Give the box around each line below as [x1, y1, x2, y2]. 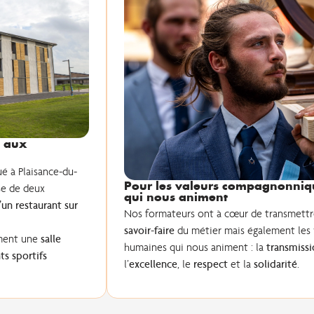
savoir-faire [123, 224, 175, 237]
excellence [128, 257, 177, 271]
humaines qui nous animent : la [123, 240, 266, 254]
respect [193, 257, 228, 271]
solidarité [253, 257, 297, 271]
